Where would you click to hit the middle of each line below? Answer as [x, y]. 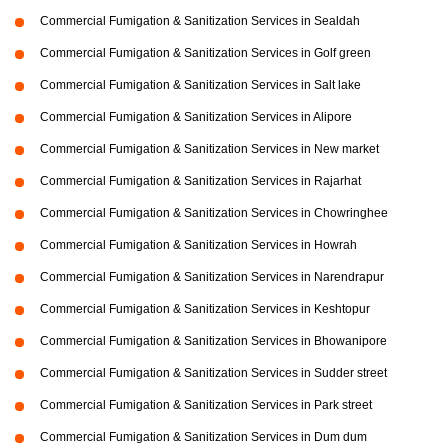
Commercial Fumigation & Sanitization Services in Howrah [198, 244]
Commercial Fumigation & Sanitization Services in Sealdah [200, 20]
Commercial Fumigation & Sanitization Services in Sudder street [213, 372]
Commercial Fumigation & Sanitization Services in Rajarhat [200, 180]
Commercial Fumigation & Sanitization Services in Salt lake [200, 84]
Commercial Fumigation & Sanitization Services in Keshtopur [205, 308]
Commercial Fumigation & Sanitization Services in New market [209, 148]
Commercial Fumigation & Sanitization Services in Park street [206, 404]
